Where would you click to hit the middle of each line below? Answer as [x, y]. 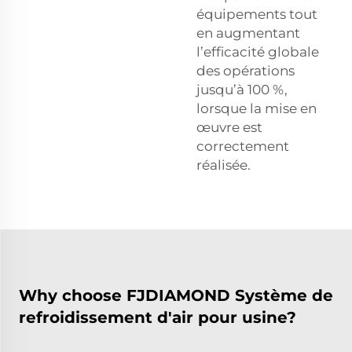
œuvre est [229, 127]
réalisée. [224, 165]
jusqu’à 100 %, [242, 89]
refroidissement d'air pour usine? [158, 317]
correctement [243, 146]
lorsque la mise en [257, 108]
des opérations [246, 70]
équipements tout [257, 14]
